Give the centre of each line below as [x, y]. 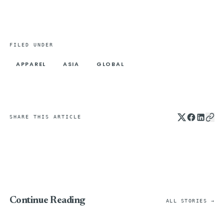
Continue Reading [47, 201]
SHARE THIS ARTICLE [45, 117]
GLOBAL [110, 64]
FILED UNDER [31, 45]
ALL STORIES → [190, 200]
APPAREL [31, 64]
